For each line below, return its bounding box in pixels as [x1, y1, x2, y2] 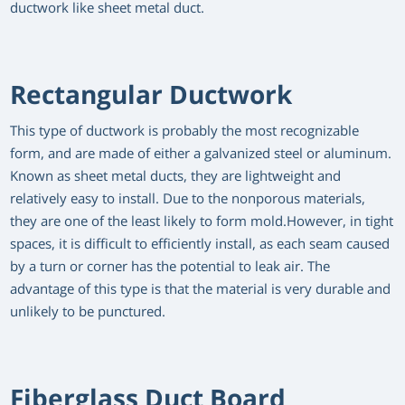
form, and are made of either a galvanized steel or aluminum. [10, 144, 392, 164]
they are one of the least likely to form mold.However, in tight [10, 212, 394, 231]
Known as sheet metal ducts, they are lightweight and [10, 166, 342, 186]
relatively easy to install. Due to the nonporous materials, [10, 189, 366, 209]
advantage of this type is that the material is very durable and [10, 279, 391, 299]
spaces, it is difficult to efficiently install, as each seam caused [10, 234, 391, 254]
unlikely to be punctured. [10, 302, 166, 322]
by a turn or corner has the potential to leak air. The [10, 257, 331, 277]
